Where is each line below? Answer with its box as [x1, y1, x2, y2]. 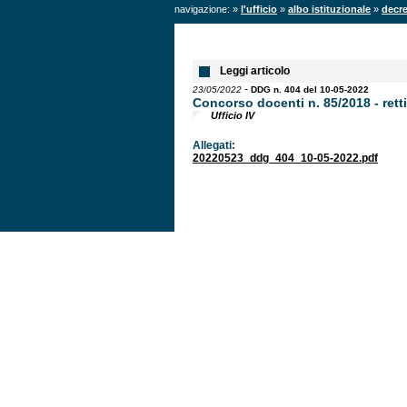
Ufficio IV [211, 110, 254, 121]
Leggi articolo [220, 65, 290, 77]
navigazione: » [174, 4, 241, 15]
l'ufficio [241, 4, 277, 15]
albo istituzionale [288, 4, 371, 15]
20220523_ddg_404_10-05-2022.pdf [193, 152, 378, 164]
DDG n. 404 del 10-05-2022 [251, 84, 369, 94]
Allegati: [193, 139, 235, 152]
